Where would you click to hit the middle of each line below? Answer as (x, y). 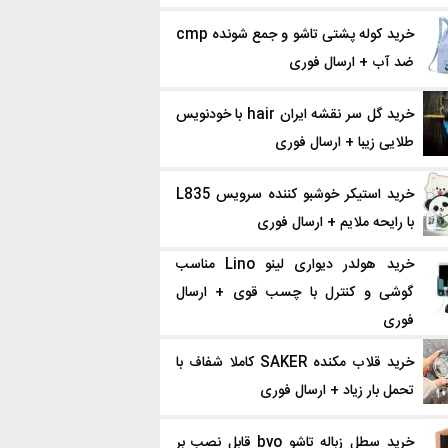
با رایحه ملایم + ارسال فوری (335, 223)
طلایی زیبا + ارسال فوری (344, 143)
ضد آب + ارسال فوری (351, 63)
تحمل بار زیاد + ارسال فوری (336, 391)
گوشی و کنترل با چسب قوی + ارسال (294, 293)
